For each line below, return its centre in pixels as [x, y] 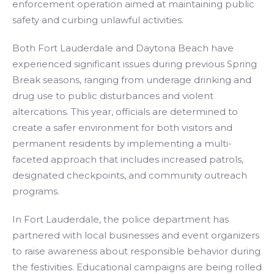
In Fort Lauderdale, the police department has [120, 219]
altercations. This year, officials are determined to [125, 112]
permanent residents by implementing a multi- [122, 143]
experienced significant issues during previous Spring [135, 64]
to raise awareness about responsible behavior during [136, 251]
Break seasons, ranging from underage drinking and [132, 80]
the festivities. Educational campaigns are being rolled [137, 267]
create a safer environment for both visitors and [122, 128]
